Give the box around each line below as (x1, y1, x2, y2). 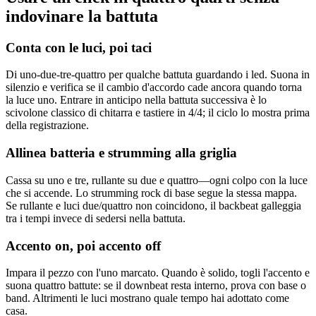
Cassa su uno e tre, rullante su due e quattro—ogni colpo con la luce (6, 174, 308, 186)
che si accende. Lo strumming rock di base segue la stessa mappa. (6, 186, 297, 199)
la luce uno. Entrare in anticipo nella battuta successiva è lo (6, 94, 267, 107)
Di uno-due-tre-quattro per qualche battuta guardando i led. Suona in (6, 68, 310, 81)
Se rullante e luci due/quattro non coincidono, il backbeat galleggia (6, 199, 301, 212)
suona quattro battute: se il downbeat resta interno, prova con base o (6, 279, 306, 292)
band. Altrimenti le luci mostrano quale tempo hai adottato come (6, 292, 289, 305)
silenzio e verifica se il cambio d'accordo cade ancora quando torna (6, 81, 302, 94)
